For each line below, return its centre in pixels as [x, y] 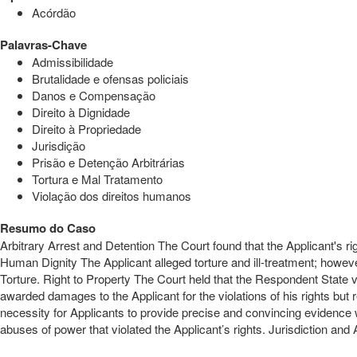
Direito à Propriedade [86, 128]
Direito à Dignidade [81, 112]
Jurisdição [59, 145]
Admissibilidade [73, 61]
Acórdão [54, 12]
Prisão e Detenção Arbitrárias [108, 162]
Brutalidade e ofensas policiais [110, 78]
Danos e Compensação [94, 95]
